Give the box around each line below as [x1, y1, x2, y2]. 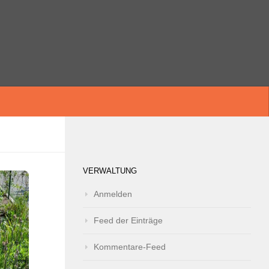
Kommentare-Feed [94, 242, 166, 252]
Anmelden [94, 189, 132, 199]
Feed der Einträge [94, 216, 163, 225]
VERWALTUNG [83, 166, 137, 175]
